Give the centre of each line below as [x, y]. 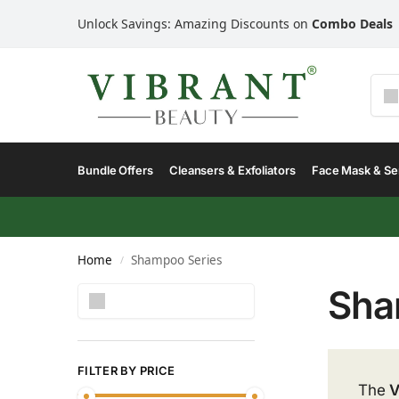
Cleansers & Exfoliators [232, 170]
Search [231, 291]
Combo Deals [352, 24]
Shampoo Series [177, 260]
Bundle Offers [115, 170]
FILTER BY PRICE [126, 370]
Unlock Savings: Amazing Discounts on [195, 24]
